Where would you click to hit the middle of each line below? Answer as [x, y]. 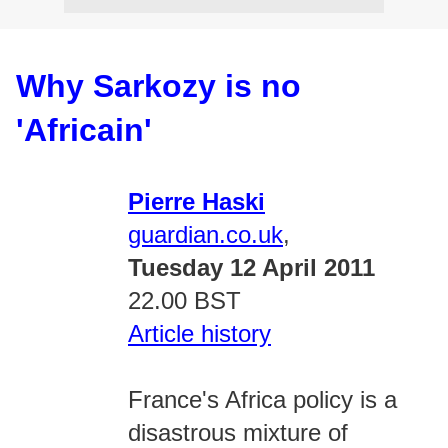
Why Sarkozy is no [158, 86]
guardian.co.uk [205, 234]
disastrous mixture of [238, 432]
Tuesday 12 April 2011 [251, 267]
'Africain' [84, 130]
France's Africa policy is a [262, 399]
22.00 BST [184, 300]
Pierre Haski [196, 201]
